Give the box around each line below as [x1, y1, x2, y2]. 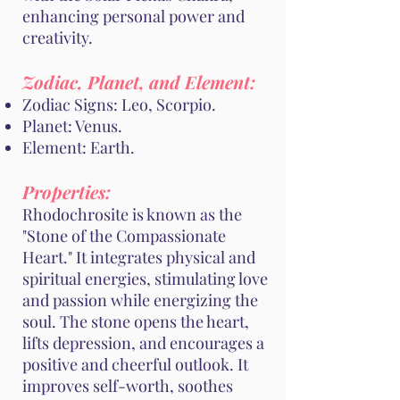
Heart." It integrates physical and [22, 246, 255, 269]
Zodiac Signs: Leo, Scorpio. [22, 94, 216, 116]
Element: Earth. [22, 137, 135, 159]
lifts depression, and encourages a [22, 332, 264, 354]
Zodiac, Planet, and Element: [22, 70, 255, 95]
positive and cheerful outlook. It [22, 354, 248, 376]
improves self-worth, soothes [22, 375, 233, 397]
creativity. [22, 27, 93, 49]
